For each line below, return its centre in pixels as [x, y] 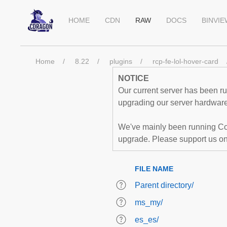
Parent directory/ [164, 185]
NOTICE [134, 78]
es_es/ [147, 220]
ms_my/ [149, 202]
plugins [121, 61]
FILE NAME [154, 169]
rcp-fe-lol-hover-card [185, 61]
